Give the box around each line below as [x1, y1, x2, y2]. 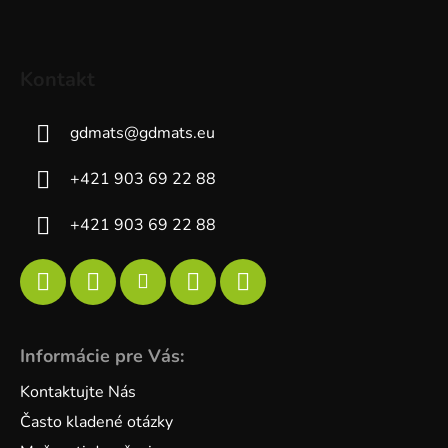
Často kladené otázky [20, 411, 173, 434]
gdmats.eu [139, 122, 215, 145]
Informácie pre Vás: [20, 344, 184, 369]
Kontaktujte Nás [20, 381, 136, 404]
